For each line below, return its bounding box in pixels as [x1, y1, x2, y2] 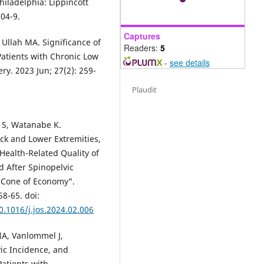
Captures [124, 29, 160, 42]
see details [169, 56, 210, 68]
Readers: [124, 41, 160, 54]
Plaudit [132, 84, 157, 95]
